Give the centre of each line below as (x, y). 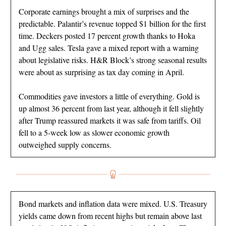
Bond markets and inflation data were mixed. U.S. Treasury (113, 204)
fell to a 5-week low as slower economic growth (94, 132)
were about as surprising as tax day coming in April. (101, 72)
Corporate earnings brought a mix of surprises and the (104, 11)
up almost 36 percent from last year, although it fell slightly (111, 108)
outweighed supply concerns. (65, 144)
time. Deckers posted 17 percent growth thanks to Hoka (107, 35)
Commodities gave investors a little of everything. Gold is (109, 96)
